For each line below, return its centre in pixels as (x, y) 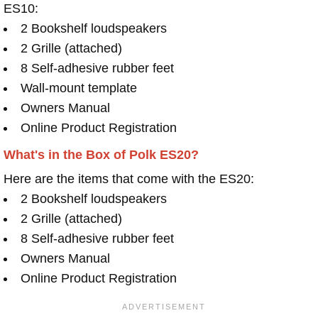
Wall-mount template (79, 88)
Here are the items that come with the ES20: (129, 179)
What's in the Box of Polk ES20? (101, 154)
